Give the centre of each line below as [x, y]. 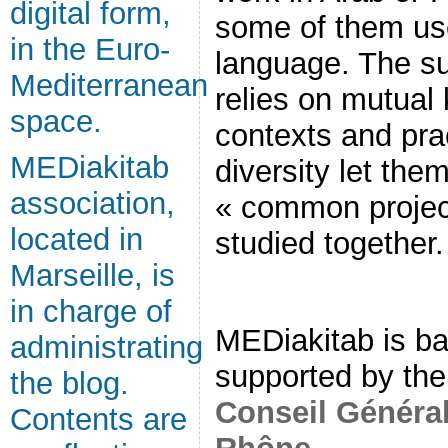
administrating [106, 347]
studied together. [329, 243]
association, [92, 203]
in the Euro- [90, 49]
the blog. [69, 383]
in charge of [91, 311]
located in [76, 239]
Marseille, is [92, 275]
